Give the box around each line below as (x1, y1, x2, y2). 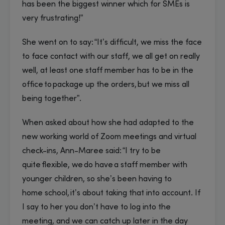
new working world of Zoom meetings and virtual (22, 133, 196, 142)
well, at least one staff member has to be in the (22, 67, 193, 75)
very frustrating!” (22, 15, 83, 23)
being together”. (22, 95, 84, 103)
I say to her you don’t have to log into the (22, 203, 171, 212)
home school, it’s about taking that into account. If (22, 189, 200, 198)
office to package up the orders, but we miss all (22, 81, 189, 89)
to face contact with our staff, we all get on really (22, 53, 200, 61)
